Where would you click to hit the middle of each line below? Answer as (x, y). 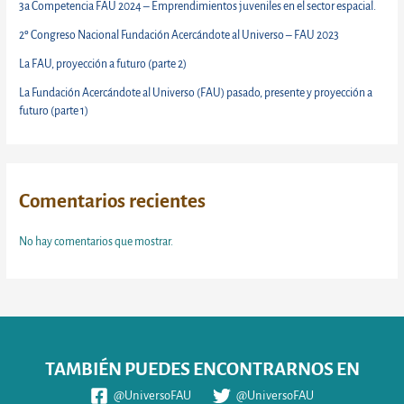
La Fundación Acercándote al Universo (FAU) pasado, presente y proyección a (196, 93)
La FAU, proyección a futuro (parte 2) (103, 64)
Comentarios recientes (113, 202)
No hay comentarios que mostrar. (96, 241)
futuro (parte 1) (54, 111)
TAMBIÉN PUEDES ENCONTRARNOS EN (202, 368)
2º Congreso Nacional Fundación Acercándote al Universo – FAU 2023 (180, 36)
